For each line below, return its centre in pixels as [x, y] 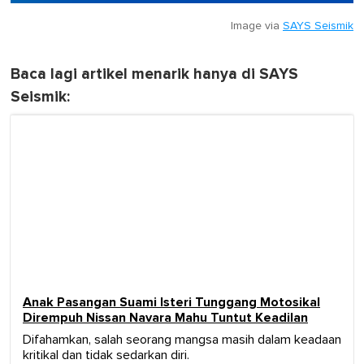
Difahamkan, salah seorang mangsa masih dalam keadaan [182, 340]
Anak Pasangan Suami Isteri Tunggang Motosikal [171, 303]
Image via [257, 26]
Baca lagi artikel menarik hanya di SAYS [154, 75]
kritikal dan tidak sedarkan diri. [106, 355]
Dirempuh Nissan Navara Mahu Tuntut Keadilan [165, 318]
